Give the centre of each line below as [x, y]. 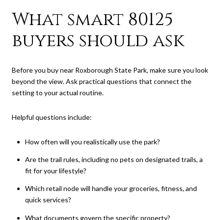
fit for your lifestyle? [55, 170]
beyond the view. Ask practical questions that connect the [102, 82]
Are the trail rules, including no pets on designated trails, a [114, 159]
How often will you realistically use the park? [92, 141]
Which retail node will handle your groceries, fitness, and [111, 189]
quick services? [48, 200]
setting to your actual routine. [58, 93]
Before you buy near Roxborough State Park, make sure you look [110, 70]
